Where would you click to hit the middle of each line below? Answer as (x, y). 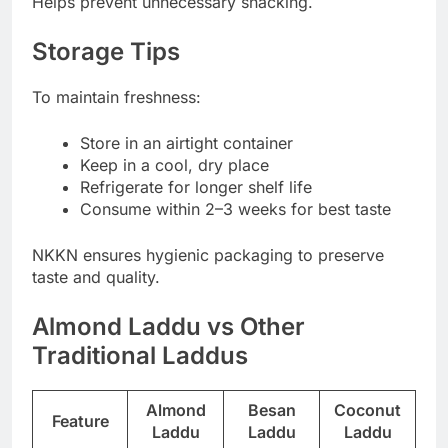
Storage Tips (106, 52)
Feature (80, 420)
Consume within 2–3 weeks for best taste (235, 208)
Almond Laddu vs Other (168, 326)
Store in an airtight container (186, 142)
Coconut (367, 409)
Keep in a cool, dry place (174, 164)
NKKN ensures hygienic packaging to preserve (208, 254)
